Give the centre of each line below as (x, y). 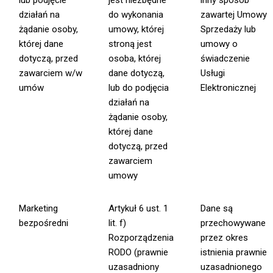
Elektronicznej (229, 88)
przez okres (225, 238)
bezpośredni (44, 223)
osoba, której (135, 59)
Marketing (39, 209)
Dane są (217, 209)
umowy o (219, 44)
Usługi (213, 73)
